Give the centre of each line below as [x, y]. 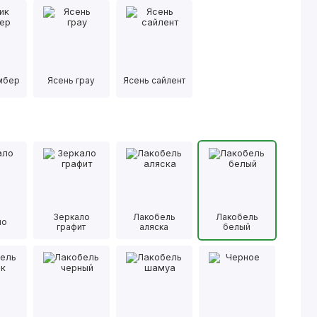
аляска [154, 227]
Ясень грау [71, 81]
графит [71, 227]
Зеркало [71, 217]
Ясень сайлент [154, 81]
